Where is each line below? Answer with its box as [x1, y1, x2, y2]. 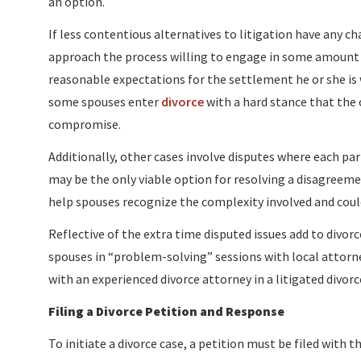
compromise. [48, 116, 121, 132]
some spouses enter [48, 93, 161, 110]
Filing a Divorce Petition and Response [48, 303, 284, 319]
